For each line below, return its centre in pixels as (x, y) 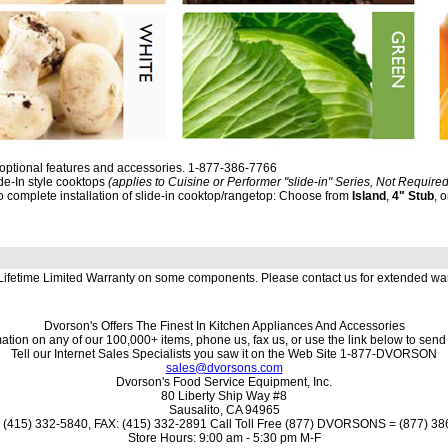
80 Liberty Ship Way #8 (224, 396)
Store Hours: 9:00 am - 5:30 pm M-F (224, 438)
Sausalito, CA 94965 (224, 410)
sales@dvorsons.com (224, 368)
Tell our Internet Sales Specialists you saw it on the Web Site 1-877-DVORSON (224, 354)
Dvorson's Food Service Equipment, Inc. (224, 382)
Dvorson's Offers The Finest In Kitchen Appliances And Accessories (224, 326)
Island (369, 196)
